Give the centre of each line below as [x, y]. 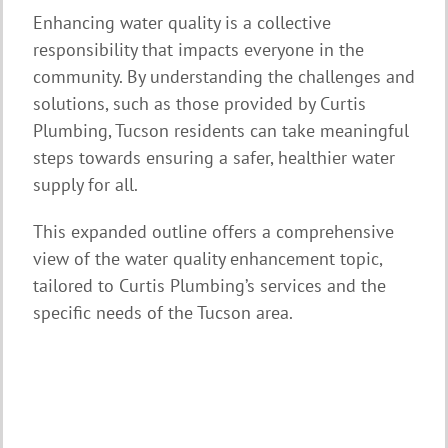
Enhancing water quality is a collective [182, 22]
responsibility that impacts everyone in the [198, 49]
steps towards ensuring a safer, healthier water [214, 157]
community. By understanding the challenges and [224, 76]
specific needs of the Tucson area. [163, 312]
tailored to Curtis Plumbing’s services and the [209, 285]
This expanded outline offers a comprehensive [213, 231]
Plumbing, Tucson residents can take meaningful [221, 130]
